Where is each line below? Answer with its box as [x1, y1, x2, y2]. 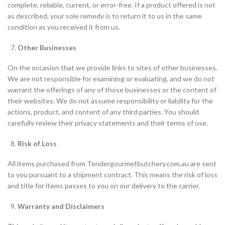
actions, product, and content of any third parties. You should [8, 107, 199, 116]
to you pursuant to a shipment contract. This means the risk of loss [8, 170, 217, 179]
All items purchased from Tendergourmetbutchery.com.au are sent [8, 159, 216, 168]
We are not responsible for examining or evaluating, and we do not [8, 74, 214, 83]
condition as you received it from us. [8, 23, 120, 31]
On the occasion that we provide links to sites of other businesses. [8, 63, 217, 72]
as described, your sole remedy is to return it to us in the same [8, 12, 202, 20]
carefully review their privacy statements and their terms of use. [8, 119, 208, 127]
